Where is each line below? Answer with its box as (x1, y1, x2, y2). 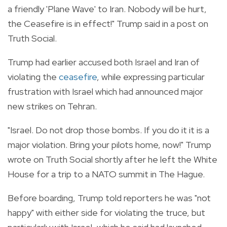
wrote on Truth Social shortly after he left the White (8, 153, 217, 165)
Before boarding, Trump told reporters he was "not (8, 192, 211, 204)
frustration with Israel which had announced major (8, 85, 203, 97)
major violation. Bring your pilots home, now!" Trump (8, 138, 211, 150)
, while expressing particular (97, 70, 205, 83)
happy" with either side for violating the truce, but (8, 206, 205, 218)
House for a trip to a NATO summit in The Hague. (8, 168, 205, 180)
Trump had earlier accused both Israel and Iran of (8, 56, 200, 68)
